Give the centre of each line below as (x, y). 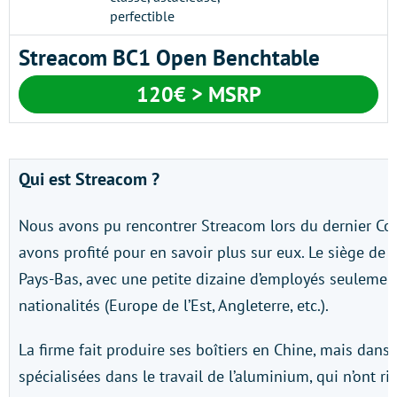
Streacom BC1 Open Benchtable (169, 58)
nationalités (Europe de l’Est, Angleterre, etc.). (174, 305)
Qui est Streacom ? (89, 179)
